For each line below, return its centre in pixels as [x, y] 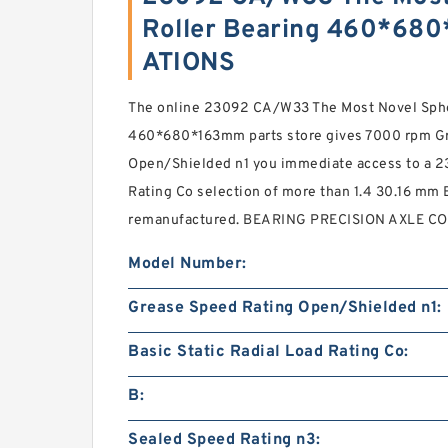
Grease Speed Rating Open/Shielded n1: [285, 308]
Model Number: [187, 264]
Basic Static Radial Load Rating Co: [268, 352]
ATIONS [188, 63]
